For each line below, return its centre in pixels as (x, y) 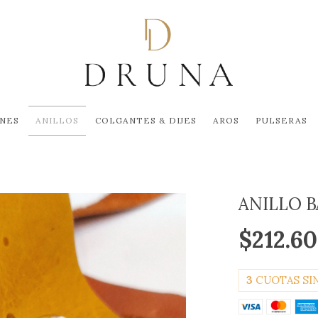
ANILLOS (57, 121)
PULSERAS (281, 121)
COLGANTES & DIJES (146, 121)
